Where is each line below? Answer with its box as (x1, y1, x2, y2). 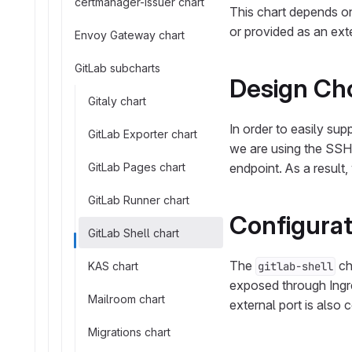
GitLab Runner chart (88, 192, 189, 207)
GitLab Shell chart (88, 225, 179, 240)
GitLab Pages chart (88, 159, 185, 174)
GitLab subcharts (75, 60, 160, 75)
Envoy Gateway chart (75, 27, 185, 42)
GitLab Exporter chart (88, 126, 197, 141)
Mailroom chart (88, 291, 165, 306)
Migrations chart (88, 324, 170, 339)
